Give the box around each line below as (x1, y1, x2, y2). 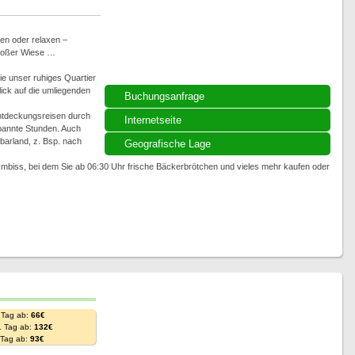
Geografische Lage (124, 138, 211, 150)
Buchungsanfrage (124, 90, 204, 102)
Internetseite (124, 114, 181, 126)
